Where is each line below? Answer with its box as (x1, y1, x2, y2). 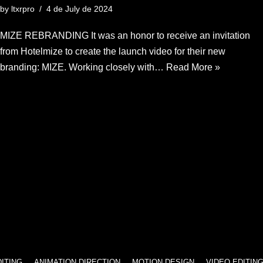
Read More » (166, 62, 220, 72)
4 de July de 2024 (46, 4, 113, 14)
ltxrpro (11, 4, 35, 14)
